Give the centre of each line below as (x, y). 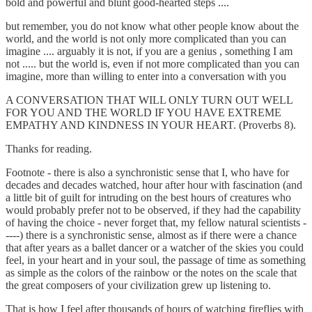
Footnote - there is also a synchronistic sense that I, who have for (147, 172)
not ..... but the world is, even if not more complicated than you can (153, 64)
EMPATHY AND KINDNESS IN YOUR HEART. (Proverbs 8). (151, 125)
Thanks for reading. (49, 149)
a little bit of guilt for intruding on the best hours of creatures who (148, 197)
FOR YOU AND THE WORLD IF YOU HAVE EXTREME (143, 112)
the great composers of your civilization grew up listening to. (138, 285)
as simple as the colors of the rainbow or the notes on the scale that (151, 273)
